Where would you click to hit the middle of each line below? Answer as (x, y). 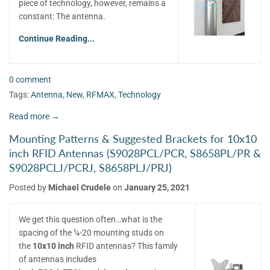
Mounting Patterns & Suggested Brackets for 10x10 (133, 139)
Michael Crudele (80, 188)
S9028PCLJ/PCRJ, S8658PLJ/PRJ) (90, 168)
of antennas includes (58, 259)
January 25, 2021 (157, 188)
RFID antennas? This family (127, 246)
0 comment (30, 79)
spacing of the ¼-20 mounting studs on (91, 233)
